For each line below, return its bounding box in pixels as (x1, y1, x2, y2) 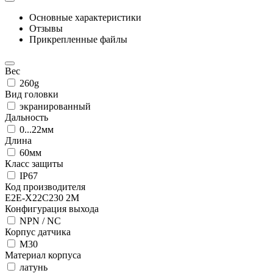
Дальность (5, 112, 48, 122)
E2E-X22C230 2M (5, 192, 79, 203)
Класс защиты (5, 158, 63, 169)
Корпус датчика (5, 226, 71, 237)
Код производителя (5, 181, 85, 192)
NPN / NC (17, 215, 61, 226)
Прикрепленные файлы (29, 34, 127, 44)
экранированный (17, 101, 91, 112)
